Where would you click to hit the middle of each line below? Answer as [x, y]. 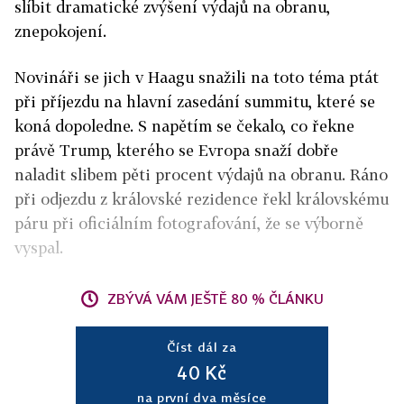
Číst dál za [202, 347]
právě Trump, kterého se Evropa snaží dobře [176, 150]
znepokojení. [60, 31]
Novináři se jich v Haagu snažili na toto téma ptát [197, 77]
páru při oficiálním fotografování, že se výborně [189, 223]
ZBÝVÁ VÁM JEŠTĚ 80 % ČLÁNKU [216, 298]
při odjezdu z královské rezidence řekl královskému [202, 199]
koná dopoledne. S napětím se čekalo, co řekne [184, 126]
